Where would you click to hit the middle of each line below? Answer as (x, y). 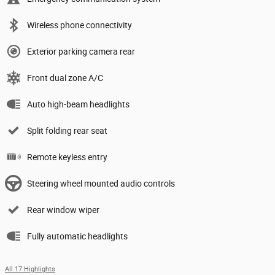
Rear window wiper (63, 210)
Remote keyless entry (67, 157)
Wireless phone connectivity (79, 25)
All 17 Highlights (30, 269)
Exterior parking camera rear (81, 52)
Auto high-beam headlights (78, 105)
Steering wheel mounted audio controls (101, 184)
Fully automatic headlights (77, 237)
